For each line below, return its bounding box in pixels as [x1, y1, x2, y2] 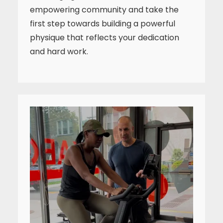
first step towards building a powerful [30, 18, 175, 29]
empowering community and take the [30, 4, 179, 15]
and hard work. [30, 46, 88, 57]
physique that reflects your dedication [30, 32, 179, 43]
